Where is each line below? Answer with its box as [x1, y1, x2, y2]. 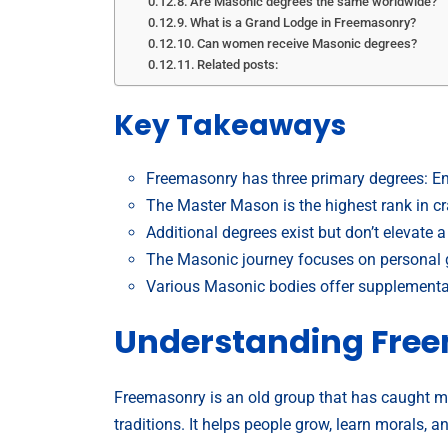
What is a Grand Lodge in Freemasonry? [190, 14, 417, 30]
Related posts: [197, 56, 279, 72]
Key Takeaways [114, 105, 346, 145]
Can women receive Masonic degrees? [197, 35, 418, 51]
